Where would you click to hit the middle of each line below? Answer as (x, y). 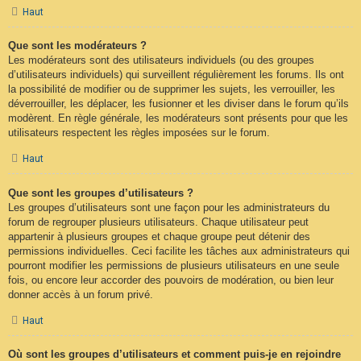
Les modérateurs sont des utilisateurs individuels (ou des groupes (161, 60)
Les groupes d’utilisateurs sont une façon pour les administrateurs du (169, 207)
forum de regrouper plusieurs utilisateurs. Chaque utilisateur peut (158, 222)
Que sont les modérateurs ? (77, 45)
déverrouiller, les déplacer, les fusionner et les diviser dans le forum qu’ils (178, 103)
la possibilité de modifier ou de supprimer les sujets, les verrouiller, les (172, 89)
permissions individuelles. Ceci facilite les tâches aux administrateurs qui (179, 251)
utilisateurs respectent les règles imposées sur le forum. (139, 132)
